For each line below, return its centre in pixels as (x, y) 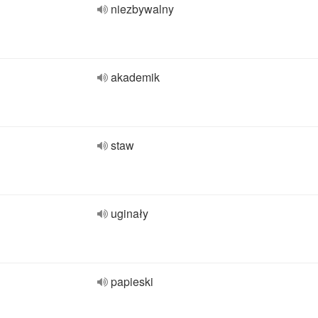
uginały (130, 213)
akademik (135, 77)
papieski (132, 281)
